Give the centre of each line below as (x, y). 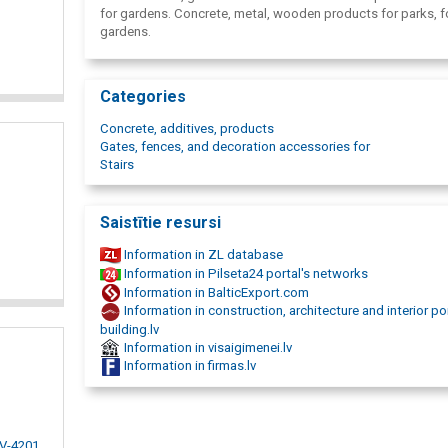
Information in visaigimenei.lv (206, 347)
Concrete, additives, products (187, 129)
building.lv (129, 329)
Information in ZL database (202, 255)
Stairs (117, 165)
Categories (143, 97)
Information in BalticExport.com (215, 292)
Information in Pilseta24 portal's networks (244, 273)
